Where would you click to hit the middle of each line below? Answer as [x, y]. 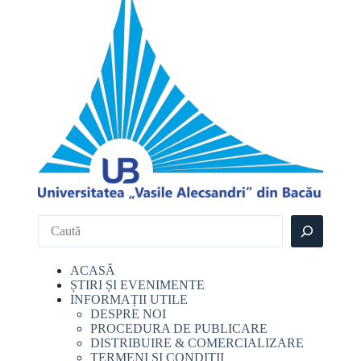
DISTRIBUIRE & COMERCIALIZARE [197, 342]
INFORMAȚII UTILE [129, 299]
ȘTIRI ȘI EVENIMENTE [137, 284]
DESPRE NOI [128, 313]
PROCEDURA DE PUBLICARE [178, 328]
